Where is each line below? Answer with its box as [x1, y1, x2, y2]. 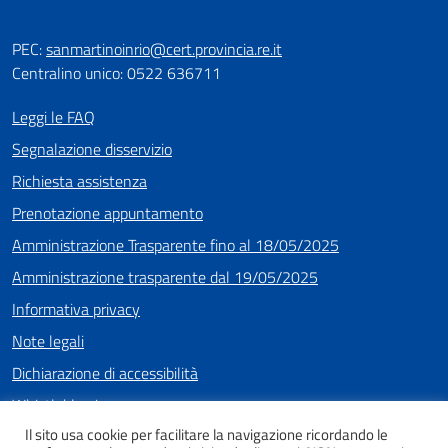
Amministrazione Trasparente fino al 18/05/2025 [12, 233, 339, 257]
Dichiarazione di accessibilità [12, 361, 198, 385]
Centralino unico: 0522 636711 [12, 61, 221, 85]
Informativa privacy [12, 297, 140, 321]
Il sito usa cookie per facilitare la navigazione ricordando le [25, 423, 388, 446]
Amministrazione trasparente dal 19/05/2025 [12, 265, 318, 289]
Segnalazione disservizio [12, 137, 172, 161]
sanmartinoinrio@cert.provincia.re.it [46, 37, 282, 61]
